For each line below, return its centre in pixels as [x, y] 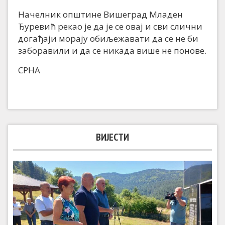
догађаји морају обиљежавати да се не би [108, 39]
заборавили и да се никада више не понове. [112, 51]
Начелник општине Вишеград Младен [100, 15]
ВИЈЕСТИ [113, 137]
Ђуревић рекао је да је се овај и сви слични [110, 27]
